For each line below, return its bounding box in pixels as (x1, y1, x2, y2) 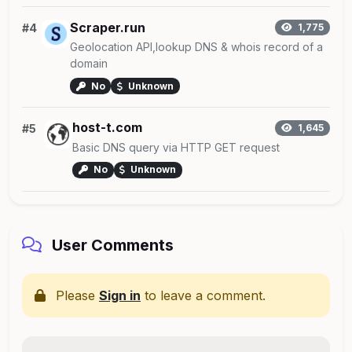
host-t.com (72, 119, 142, 136)
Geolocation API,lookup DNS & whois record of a (69, 40, 323, 54)
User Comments (48, 235, 174, 255)
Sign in (99, 287, 141, 303)
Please (52, 287, 99, 303)
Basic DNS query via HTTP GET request (72, 141, 280, 155)
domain (69, 57, 108, 71)
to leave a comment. (141, 287, 266, 303)
